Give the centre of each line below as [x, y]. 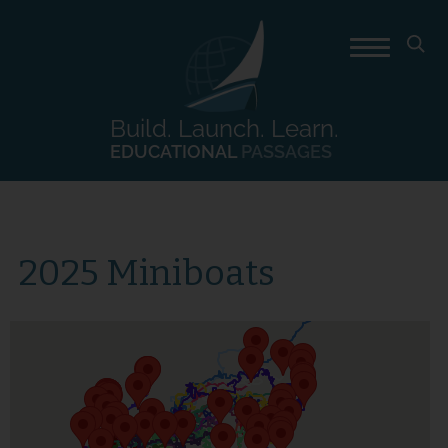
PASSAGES [286, 152]
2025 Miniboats [146, 273]
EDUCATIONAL [175, 152]
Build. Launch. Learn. [224, 129]
